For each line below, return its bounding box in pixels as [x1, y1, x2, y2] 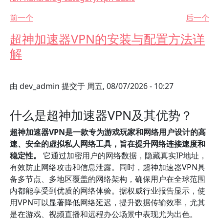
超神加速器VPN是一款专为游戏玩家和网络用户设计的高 [10, 127, 206, 137]
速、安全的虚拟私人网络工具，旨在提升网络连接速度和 [10, 138, 205, 149]
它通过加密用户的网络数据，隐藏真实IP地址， [41, 150, 207, 161]
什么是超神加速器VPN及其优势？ [10, 107, 193, 123]
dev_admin [20, 81, 60, 91]
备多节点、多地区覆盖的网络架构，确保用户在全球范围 [10, 174, 205, 184]
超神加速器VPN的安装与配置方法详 [10, 30, 205, 47]
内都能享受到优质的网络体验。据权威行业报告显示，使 [10, 185, 205, 196]
